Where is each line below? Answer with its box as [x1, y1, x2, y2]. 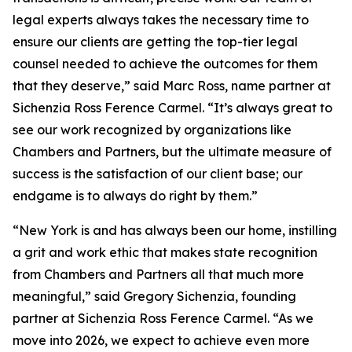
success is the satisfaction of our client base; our [13, 166, 302, 181]
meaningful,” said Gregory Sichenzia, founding [13, 288, 296, 304]
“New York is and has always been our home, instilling [13, 222, 337, 238]
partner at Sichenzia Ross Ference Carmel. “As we [13, 310, 313, 326]
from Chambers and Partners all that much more [13, 266, 304, 282]
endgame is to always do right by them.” [13, 188, 258, 203]
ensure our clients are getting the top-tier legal [13, 34, 298, 49]
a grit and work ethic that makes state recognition [13, 244, 317, 260]
